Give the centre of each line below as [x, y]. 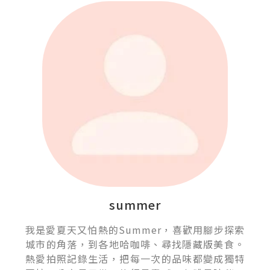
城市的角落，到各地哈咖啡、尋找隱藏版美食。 [135, 244]
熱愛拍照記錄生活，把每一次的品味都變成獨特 [135, 258]
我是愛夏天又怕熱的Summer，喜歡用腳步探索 [135, 229]
